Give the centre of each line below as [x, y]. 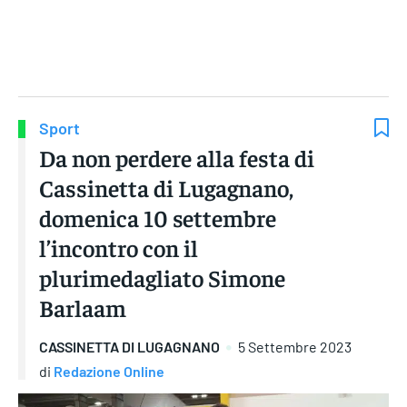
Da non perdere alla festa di [177, 158]
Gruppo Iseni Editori [203, 65]
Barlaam [83, 308]
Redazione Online [109, 371]
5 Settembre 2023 [295, 347]
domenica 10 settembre [158, 218]
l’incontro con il [119, 248]
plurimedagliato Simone [162, 278]
